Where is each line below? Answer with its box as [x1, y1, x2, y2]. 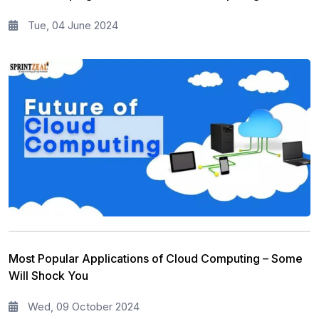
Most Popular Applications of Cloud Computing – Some [9, 251, 303, 266]
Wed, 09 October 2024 [25, 299, 140, 313]
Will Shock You [9, 268, 88, 283]
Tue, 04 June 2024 [25, 18, 118, 32]
